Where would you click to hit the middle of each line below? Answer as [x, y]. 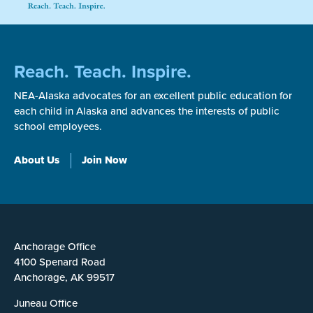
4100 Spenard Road [60, 262]
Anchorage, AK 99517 [64, 278]
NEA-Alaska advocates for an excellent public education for [153, 96]
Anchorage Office [55, 247]
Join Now [104, 160]
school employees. [58, 127]
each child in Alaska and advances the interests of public [147, 111]
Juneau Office [46, 304]
